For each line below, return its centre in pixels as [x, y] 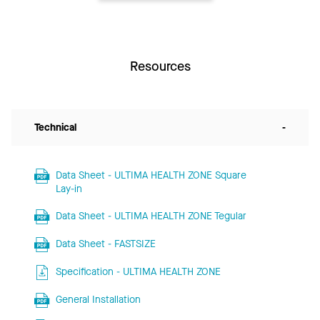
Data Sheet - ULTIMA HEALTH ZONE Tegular [151, 216]
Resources [160, 66]
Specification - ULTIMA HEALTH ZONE [138, 271]
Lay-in [69, 189]
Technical [55, 127]
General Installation [98, 299]
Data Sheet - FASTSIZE [105, 244]
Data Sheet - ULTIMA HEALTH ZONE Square [151, 175]
